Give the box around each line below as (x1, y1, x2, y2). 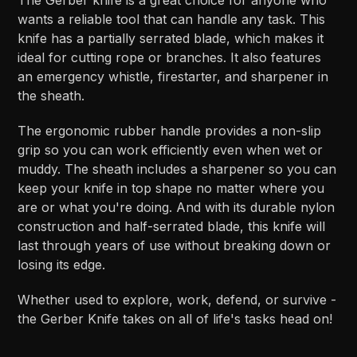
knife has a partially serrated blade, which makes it (18, 29, 324, 46)
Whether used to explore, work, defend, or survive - (18, 291, 337, 308)
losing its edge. (18, 256, 106, 273)
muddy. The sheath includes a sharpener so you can (18, 160, 337, 177)
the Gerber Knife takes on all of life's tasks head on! (18, 310, 333, 327)
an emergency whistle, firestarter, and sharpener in (18, 68, 329, 84)
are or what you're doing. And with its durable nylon (18, 198, 335, 215)
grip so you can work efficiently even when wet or (18, 141, 324, 158)
